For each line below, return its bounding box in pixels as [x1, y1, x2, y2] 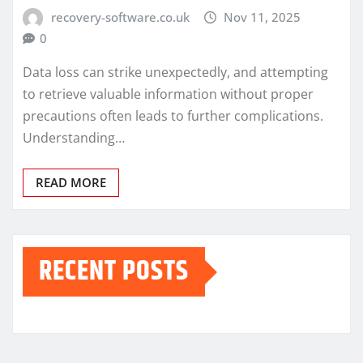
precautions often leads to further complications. [23, 107, 323, 126]
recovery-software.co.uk [50, 8, 190, 25]
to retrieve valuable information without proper [23, 85, 314, 104]
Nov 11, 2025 [224, 8, 301, 25]
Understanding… [23, 129, 125, 147]
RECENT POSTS [39, 250, 189, 293]
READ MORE [36, 174, 106, 191]
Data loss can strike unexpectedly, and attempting [23, 63, 328, 82]
